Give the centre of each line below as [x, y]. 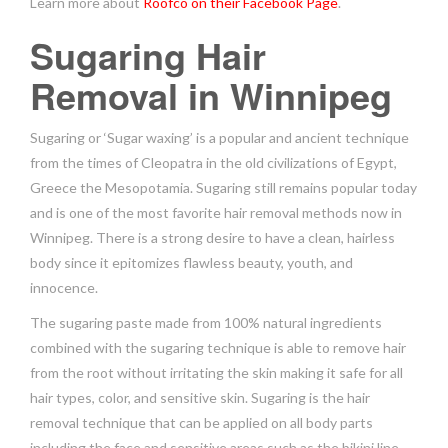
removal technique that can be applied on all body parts [201, 422]
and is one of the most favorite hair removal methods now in [216, 212]
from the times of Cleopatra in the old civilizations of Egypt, [213, 162]
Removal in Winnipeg [211, 94]
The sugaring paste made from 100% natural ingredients [206, 322]
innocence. [64, 287]
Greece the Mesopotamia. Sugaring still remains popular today [223, 187]
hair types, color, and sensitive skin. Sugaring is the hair [200, 397]
